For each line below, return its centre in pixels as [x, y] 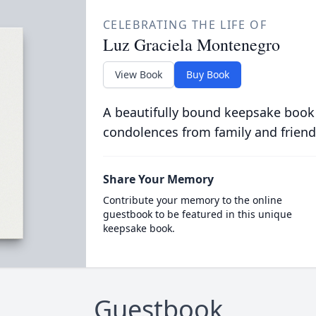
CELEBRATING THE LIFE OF [185, 25]
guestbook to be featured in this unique [197, 214]
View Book [138, 74]
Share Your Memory [158, 179]
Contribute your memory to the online [192, 200]
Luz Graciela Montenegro [191, 44]
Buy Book [207, 74]
